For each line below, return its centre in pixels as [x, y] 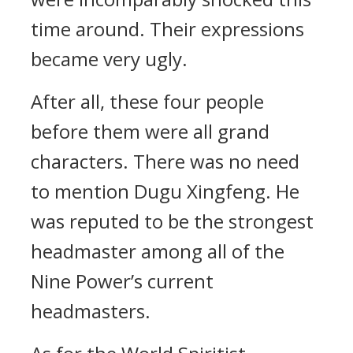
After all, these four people [147, 101]
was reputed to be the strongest [172, 221]
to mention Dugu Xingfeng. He [165, 191]
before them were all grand [150, 131]
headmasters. [91, 311]
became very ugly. [109, 59]
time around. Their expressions [167, 29]
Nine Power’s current [122, 281]
